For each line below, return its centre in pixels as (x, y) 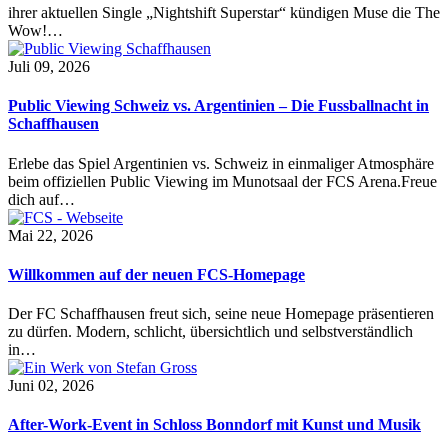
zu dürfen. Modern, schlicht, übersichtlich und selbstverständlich (210, 332)
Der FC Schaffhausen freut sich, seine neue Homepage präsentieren (221, 314)
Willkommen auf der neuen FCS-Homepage (156, 274)
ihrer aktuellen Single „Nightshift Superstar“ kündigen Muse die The (224, 13)
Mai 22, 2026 (50, 235)
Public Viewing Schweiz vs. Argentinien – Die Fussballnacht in (218, 106)
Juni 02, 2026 (51, 386)
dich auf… (41, 199)
